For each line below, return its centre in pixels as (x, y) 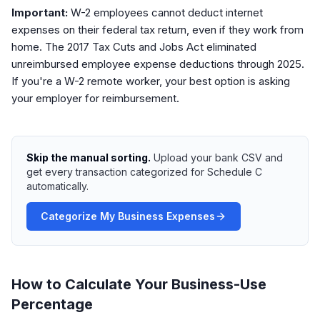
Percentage (52, 304)
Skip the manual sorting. (89, 157)
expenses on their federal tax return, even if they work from (157, 30)
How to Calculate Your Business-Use (139, 284)
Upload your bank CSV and (218, 157)
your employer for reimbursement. (95, 98)
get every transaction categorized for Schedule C (144, 172)
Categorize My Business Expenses (128, 216)
